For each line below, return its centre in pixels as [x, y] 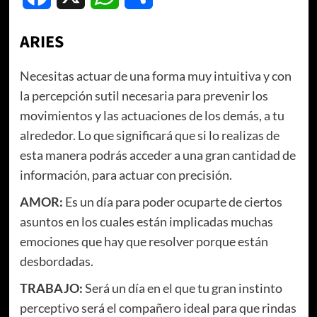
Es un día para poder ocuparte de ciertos [172, 202]
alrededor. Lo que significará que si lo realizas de [149, 136]
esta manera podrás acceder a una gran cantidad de [157, 155]
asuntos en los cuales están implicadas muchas [146, 222]
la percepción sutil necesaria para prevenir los [144, 96]
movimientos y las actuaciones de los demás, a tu [152, 116]
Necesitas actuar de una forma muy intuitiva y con [155, 76]
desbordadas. [56, 261]
